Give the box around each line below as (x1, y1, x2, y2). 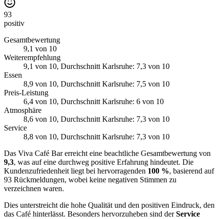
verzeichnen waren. (4, 184, 64, 193)
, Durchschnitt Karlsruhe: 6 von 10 (57, 97, 164, 106)
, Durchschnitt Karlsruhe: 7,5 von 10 (57, 79, 170, 88)
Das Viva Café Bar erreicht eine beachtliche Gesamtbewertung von (4, 149, 211, 157)
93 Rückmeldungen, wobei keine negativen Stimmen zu (4, 175, 176, 184)
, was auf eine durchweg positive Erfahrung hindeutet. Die (14, 157, 194, 166)
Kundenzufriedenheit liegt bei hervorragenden (4, 166, 148, 175)
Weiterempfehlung (4, 53, 61, 62)
